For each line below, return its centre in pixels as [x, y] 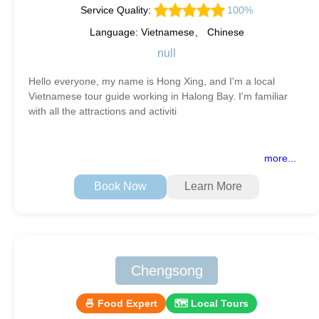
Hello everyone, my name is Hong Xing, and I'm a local [152, 81]
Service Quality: [117, 10]
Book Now [120, 187]
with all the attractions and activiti [103, 111]
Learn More [213, 187]
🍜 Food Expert [121, 303]
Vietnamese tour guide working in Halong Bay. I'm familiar [158, 96]
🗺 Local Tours [211, 303]
